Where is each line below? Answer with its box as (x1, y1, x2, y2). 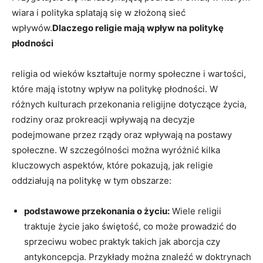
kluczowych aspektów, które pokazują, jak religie (12, 159, 213, 171)
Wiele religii (170, 205, 221, 217)
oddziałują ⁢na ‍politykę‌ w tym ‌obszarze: (12, 174, 171, 186)
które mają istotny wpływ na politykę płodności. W (12, 83, 218, 95)
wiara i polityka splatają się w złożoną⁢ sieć (12, 6, 186, 18)
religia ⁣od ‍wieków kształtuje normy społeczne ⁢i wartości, (12, 68, 246, 79)
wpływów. (12, 22, 52, 33)
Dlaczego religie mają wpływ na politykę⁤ (52, 22, 224, 33)
